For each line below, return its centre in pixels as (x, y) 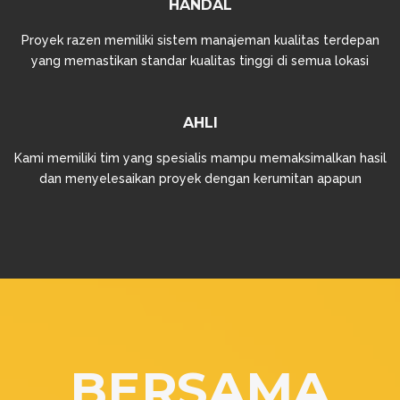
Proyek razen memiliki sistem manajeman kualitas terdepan (200, 40)
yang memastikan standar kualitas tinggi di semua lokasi (200, 61)
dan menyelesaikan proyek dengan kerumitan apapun (200, 179)
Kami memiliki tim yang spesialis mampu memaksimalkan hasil (200, 158)
